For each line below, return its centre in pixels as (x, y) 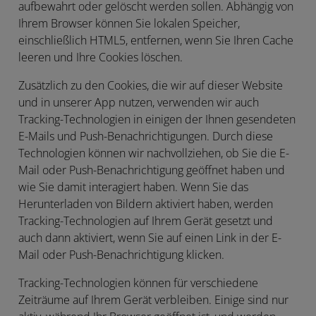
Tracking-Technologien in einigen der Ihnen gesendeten (157, 119)
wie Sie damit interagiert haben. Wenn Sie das (133, 187)
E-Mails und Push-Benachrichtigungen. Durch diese (146, 136)
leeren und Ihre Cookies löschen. (101, 57)
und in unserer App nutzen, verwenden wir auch (139, 102)
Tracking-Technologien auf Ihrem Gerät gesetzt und (146, 221)
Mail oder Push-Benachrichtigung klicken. (121, 255)
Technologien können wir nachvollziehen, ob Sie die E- (154, 153)
